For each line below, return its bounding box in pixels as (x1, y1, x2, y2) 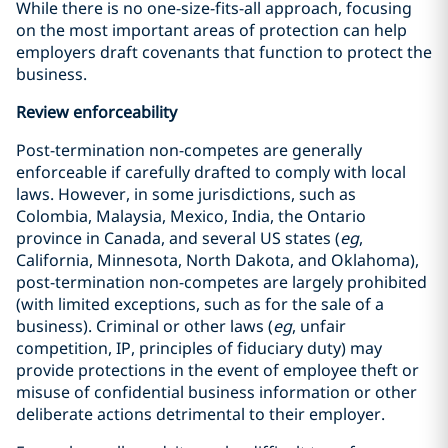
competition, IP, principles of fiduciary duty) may (16, 337, 382, 359)
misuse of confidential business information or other (16, 381, 417, 403)
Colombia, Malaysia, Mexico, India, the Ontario (16, 205, 366, 227)
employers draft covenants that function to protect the (16, 41, 432, 63)
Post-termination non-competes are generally (16, 139, 362, 161)
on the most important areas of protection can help (16, 19, 407, 41)
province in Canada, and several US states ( (16, 227, 340, 249)
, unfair (292, 315, 346, 337)
